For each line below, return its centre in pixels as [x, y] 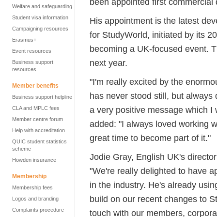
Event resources [32, 51]
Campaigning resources [40, 29]
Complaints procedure [38, 210]
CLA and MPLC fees [36, 108]
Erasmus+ [24, 40]
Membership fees [32, 187]
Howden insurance [34, 160]
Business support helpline [42, 97]
